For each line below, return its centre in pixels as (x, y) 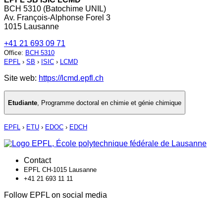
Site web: (21, 78)
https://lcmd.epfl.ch (71, 78)
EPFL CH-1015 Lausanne (60, 170)
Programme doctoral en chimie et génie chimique (111, 103)
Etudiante (23, 103)
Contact (37, 161)
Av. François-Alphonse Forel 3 (57, 18)
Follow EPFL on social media (55, 195)
